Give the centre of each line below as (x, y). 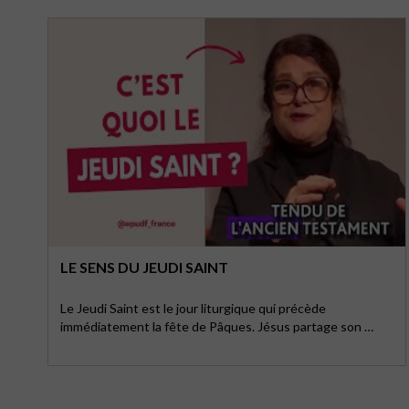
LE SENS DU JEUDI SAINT (144, 267)
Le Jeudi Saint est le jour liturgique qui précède (193, 308)
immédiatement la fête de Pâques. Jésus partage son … (217, 326)
